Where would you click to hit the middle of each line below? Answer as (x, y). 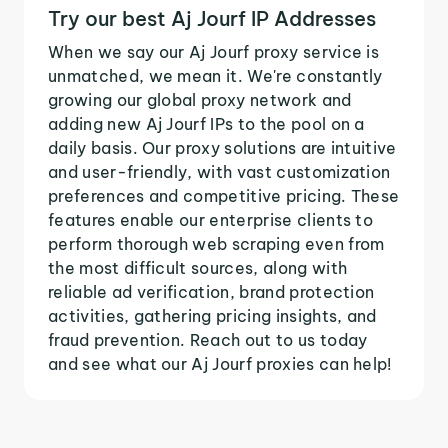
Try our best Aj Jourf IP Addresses (212, 18)
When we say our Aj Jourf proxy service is (214, 51)
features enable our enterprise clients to (211, 219)
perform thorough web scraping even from (216, 243)
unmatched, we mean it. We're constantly (215, 75)
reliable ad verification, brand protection (211, 291)
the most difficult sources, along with (198, 267)
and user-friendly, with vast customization (219, 171)
